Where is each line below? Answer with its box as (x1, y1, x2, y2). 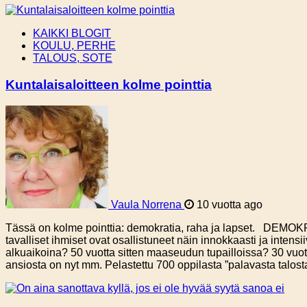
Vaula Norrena (111, 198, 182, 210)
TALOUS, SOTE (33, 52, 112, 64)
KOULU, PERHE (33, 40, 116, 52)
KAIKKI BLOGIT (33, 27, 111, 40)
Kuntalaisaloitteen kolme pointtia (5, 77, 212, 92)
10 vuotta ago (194, 198, 262, 210)
